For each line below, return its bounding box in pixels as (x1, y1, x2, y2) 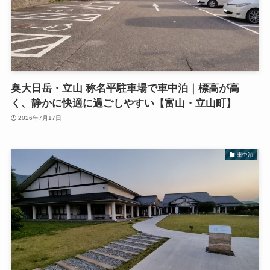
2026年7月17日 (18, 115, 62, 122)
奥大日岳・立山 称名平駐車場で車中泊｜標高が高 (10, 82, 239, 94)
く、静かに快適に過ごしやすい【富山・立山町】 (10, 97, 236, 109)
